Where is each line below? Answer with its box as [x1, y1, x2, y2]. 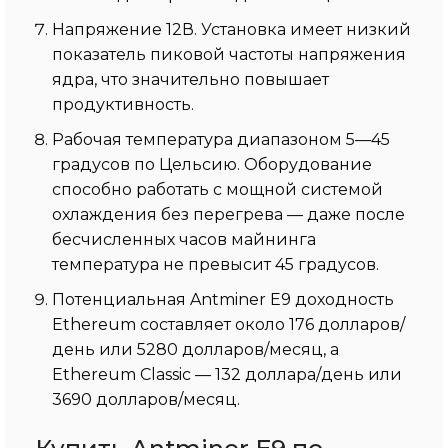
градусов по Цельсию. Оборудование [52, 154, 372, 174]
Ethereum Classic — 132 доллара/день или [52, 364, 402, 384]
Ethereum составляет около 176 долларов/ [52, 314, 405, 334]
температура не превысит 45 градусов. [52, 254, 379, 274]
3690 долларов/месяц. [52, 389, 240, 409]
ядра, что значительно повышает [52, 69, 329, 89]
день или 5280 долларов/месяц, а [52, 339, 339, 359]
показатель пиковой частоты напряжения [52, 44, 406, 64]
